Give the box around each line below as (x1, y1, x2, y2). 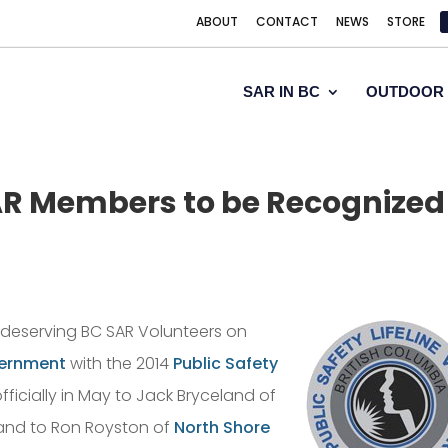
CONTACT (256, 13, 318, 30)
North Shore (174, 416, 271, 439)
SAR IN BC (243, 83, 320, 100)
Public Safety (173, 352, 279, 375)
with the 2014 (66, 352, 174, 375)
